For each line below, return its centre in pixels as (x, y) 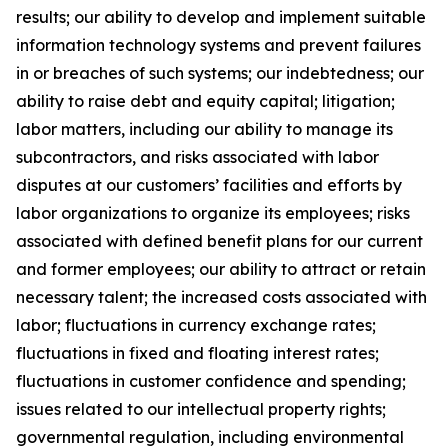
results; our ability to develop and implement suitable (221, 17)
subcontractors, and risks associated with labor (197, 157)
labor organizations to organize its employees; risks (213, 213)
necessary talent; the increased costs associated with (221, 297)
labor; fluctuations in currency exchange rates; (196, 325)
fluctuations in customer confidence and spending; (211, 381)
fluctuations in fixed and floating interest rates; (197, 353)
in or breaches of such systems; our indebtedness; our (220, 73)
